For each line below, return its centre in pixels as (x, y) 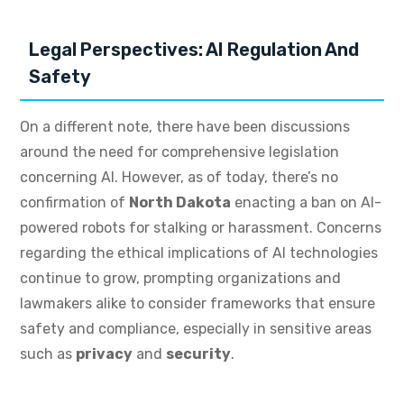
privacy (104, 354)
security (198, 354)
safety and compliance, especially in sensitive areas (196, 329)
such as (48, 354)
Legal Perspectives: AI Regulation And (194, 50)
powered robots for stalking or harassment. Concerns (201, 228)
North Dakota (180, 203)
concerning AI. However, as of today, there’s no (179, 178)
